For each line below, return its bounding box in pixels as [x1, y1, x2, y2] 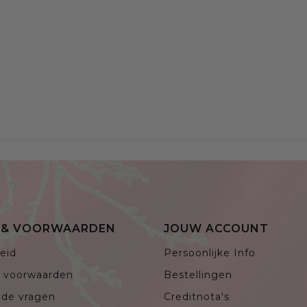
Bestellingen [164, 268, 232, 281]
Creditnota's [164, 290, 230, 303]
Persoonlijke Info [164, 246, 256, 259]
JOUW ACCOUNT [164, 221, 269, 235]
